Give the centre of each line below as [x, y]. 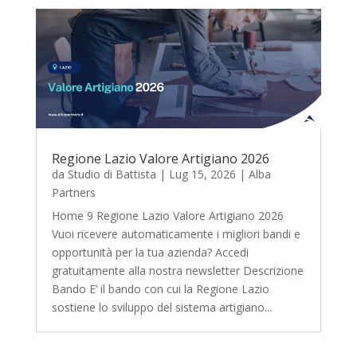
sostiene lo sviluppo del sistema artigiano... [161, 307]
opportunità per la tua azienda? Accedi [150, 252]
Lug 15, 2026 [202, 174]
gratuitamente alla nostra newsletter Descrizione [177, 270]
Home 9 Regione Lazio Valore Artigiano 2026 [167, 215]
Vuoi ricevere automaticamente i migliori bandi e [176, 233]
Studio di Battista [112, 174]
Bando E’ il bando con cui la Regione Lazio [160, 288]
